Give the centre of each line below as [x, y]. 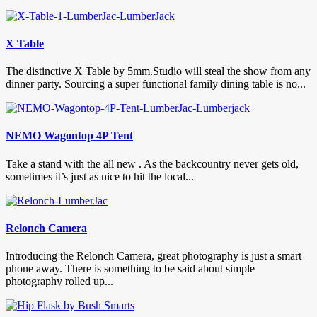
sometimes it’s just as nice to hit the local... [100, 176]
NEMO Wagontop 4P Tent [69, 136]
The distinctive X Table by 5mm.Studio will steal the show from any [158, 71]
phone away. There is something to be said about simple [130, 269]
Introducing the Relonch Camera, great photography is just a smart [154, 256]
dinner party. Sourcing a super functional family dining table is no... [156, 84]
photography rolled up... [59, 282]
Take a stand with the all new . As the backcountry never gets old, [152, 163]
